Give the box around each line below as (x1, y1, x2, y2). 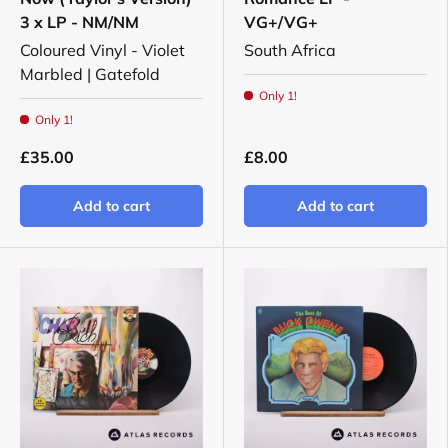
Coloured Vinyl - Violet (20, 40, 185, 61)
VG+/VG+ (244, 12, 318, 33)
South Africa (244, 40, 336, 61)
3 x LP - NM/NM (20, 12, 139, 33)
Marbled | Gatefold (20, 64, 160, 85)
